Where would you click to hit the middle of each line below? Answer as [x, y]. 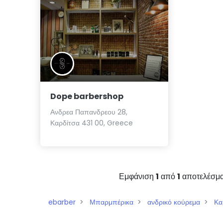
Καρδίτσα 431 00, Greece [92, 123]
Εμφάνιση [137, 177]
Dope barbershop [87, 97]
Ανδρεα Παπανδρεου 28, [89, 112]
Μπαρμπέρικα [111, 202]
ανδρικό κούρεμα [174, 202]
